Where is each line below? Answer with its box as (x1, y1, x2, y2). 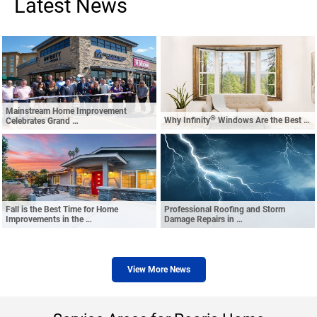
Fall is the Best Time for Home (6, 204, 118, 215)
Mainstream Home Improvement (6, 106, 127, 117)
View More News (127, 265, 190, 275)
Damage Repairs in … (164, 214, 243, 225)
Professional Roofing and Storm (164, 204, 285, 215)
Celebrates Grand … (6, 116, 79, 127)
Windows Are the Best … (216, 115, 310, 126)
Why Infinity (164, 115, 210, 126)
